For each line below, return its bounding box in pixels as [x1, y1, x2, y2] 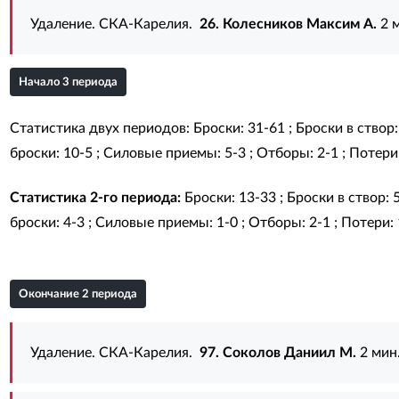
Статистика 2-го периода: [9, 191, 181, 205]
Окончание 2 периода [18, 289, 137, 300]
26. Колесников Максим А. [199, 17, 377, 31]
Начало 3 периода [18, 77, 118, 88]
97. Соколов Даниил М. [199, 346, 356, 360]
